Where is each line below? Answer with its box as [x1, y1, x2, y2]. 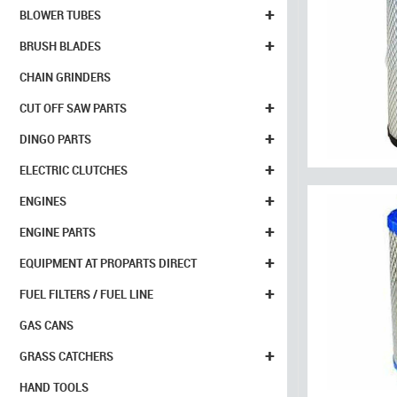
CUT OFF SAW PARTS [19, 100, 127, 116]
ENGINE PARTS [19, 224, 96, 240]
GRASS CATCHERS [19, 348, 113, 364]
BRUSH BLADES [19, 38, 101, 54]
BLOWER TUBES [19, 7, 101, 23]
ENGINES [19, 193, 66, 209]
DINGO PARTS [19, 131, 91, 147]
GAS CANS [19, 317, 74, 333]
